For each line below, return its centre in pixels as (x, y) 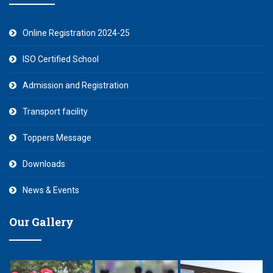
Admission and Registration (76, 85)
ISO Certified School (61, 59)
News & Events (51, 190)
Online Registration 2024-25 (76, 33)
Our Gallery (41, 222)
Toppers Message (57, 138)
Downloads (44, 164)
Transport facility (55, 112)
